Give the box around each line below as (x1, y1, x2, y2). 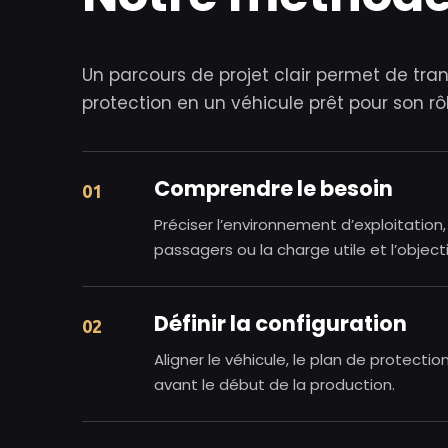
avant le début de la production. (154, 373, 395, 395)
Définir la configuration (154, 308, 407, 338)
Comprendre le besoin (154, 173, 393, 203)
